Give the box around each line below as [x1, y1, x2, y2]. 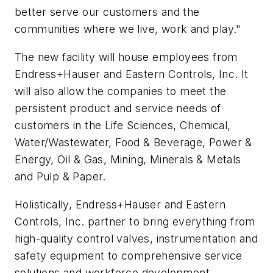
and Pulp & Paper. [15, 170, 106, 183]
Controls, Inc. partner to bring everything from [15, 214, 255, 228]
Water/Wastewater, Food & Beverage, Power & [15, 136, 252, 149]
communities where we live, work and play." [15, 23, 241, 36]
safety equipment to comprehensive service [15, 249, 243, 262]
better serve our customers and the [15, 5, 200, 19]
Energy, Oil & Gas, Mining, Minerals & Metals [15, 153, 241, 166]
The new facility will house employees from [15, 51, 238, 64]
